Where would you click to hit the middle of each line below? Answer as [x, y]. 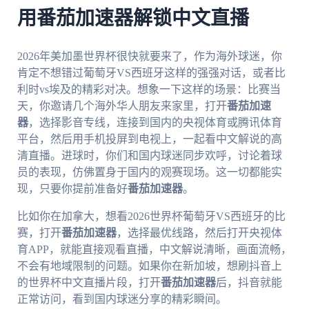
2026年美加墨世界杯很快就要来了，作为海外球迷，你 [149, 56]
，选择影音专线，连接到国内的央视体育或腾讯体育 [155, 122]
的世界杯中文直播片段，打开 [89, 282]
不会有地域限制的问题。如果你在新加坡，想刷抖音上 [149, 266]
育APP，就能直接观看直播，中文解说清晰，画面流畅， [154, 249]
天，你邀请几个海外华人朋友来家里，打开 [122, 106]
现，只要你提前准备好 [72, 188]
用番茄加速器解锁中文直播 [133, 19]
